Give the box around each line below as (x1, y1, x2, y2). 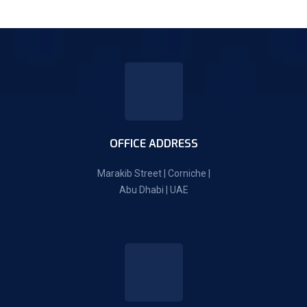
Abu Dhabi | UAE (119, 184, 188, 195)
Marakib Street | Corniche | (97, 167, 210, 179)
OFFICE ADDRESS (109, 136, 198, 151)
